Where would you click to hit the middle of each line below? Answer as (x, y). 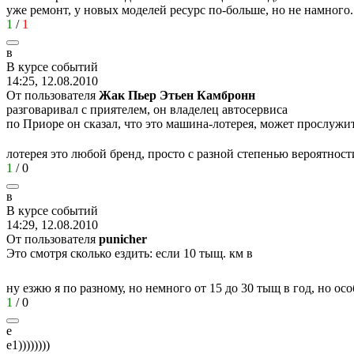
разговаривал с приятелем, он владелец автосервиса (147, 109)
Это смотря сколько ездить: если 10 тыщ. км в (130, 253)
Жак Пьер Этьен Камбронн (177, 95)
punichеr (123, 239)
